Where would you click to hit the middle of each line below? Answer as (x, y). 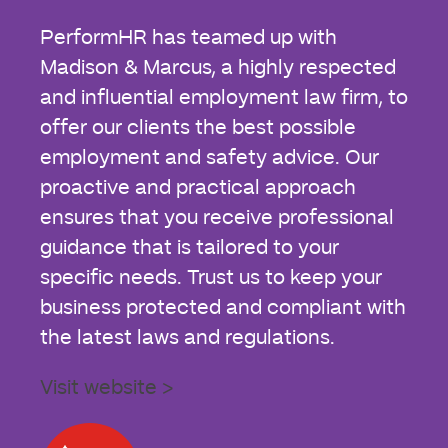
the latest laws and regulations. (187, 337)
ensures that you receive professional (217, 217)
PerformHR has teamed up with (188, 37)
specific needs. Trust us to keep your (211, 277)
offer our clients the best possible (198, 127)
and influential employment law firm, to (224, 97)
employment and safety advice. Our (209, 157)
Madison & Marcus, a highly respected (218, 67)
